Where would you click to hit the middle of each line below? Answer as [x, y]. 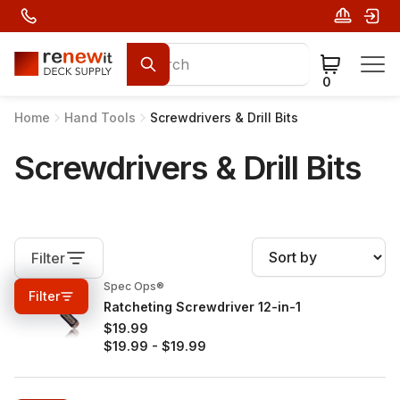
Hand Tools [100, 117]
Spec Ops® [134, 286]
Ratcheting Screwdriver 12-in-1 [202, 307]
